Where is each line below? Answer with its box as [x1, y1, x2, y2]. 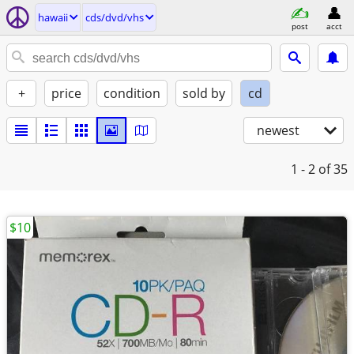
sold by [183, 85, 225, 102]
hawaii [38, 10, 68, 24]
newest [257, 122, 299, 139]
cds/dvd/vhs [85, 10, 144, 24]
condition [104, 85, 160, 102]
